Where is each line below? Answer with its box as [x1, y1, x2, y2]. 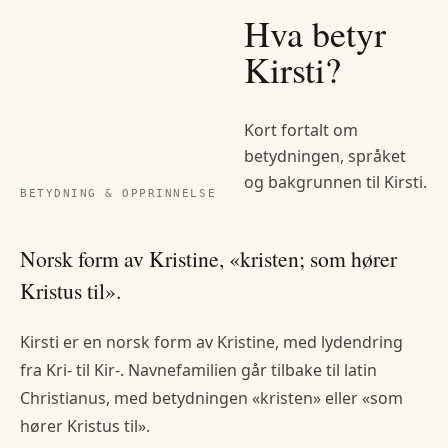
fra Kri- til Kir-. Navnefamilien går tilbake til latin [20, 359, 377, 382]
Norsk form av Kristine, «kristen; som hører [20, 243, 397, 273]
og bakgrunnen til [244, 170, 384, 193]
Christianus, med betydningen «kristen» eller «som [20, 387, 403, 410]
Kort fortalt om [244, 118, 358, 141]
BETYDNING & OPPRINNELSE [20, 186, 217, 200]
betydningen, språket [244, 144, 406, 167]
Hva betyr [244, 8, 386, 57]
